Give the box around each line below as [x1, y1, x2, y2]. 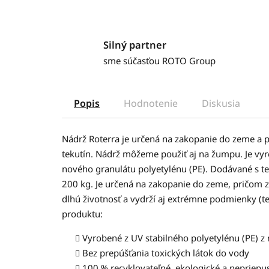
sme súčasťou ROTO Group [103, 55, 216, 67]
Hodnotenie [124, 97, 178, 110]
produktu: [62, 208, 103, 220]
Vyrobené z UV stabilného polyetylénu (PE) [82, 232, 258, 244]
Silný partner [103, 38, 166, 52]
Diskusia [202, 97, 240, 110]
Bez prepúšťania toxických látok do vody [82, 247, 249, 259]
